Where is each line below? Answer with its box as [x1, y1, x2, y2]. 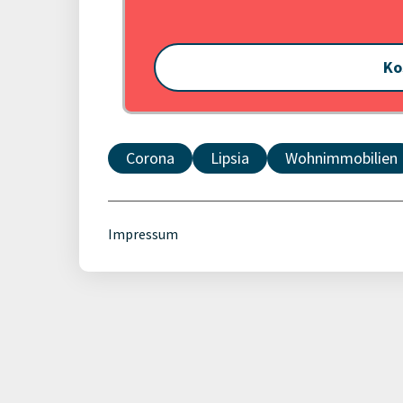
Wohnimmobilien [285, 148, 398, 168]
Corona [126, 148, 175, 168]
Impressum [108, 225, 178, 243]
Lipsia [210, 148, 249, 168]
